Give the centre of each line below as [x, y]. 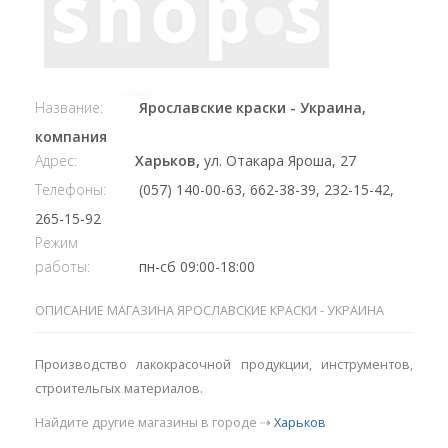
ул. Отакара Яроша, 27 [280, 161]
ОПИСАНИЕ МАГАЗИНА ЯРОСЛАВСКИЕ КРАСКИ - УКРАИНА [209, 311]
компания [71, 137]
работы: [62, 267]
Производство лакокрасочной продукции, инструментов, [224, 365]
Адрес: [56, 161]
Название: [69, 108]
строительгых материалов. [119, 389]
